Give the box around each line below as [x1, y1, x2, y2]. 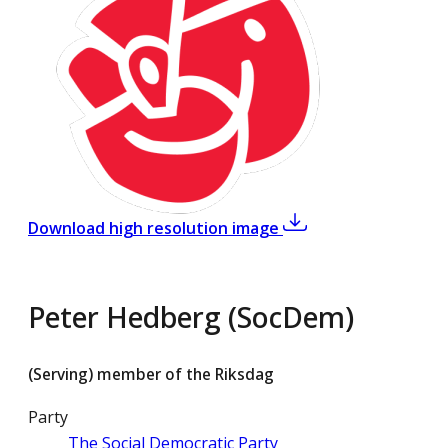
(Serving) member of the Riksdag [28, 363, 274, 386]
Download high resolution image [28, 217, 279, 239]
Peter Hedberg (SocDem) [28, 297, 354, 337]
